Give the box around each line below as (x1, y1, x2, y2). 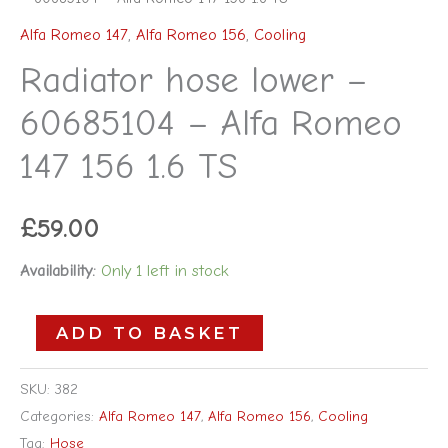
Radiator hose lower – (20, 59, 368, 102)
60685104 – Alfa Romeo (20, 102, 402, 145)
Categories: (20, 407, 99, 425)
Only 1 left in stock (101, 261, 229, 281)
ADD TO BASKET (56, 323, 244, 344)
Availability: (20, 261, 96, 281)
